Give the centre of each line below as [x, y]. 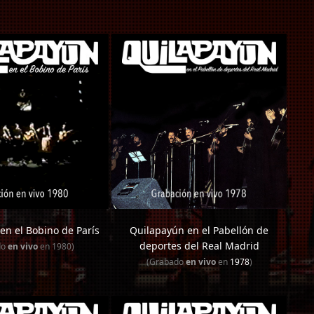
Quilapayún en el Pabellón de [199, 230]
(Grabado [166, 262]
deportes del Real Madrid [199, 246]
